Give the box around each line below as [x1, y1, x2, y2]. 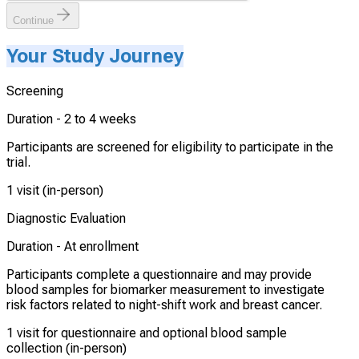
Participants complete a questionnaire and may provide [6, 267, 312, 283]
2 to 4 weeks [64, 111, 136, 127]
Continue [13, 14, 54, 27]
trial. [6, 155, 30, 171]
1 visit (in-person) [6, 183, 103, 199]
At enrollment [64, 239, 139, 255]
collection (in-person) [6, 341, 127, 357]
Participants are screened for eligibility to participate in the [6, 139, 333, 155]
